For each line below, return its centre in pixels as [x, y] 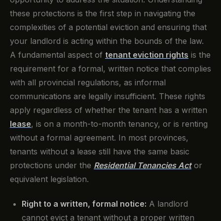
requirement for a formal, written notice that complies [110, 69]
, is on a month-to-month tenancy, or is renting [119, 124]
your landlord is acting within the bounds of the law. [107, 41]
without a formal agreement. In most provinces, [99, 138]
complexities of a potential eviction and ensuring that [108, 27]
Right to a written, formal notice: [84, 204]
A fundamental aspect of [57, 55]
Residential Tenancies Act [143, 166]
